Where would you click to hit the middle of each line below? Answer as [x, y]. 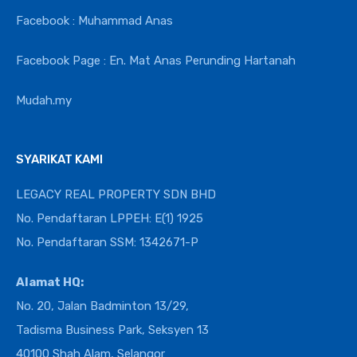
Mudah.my [44, 100]
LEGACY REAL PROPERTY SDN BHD [116, 194]
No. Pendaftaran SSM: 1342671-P [107, 242]
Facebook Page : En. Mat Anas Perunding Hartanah [156, 60]
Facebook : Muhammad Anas [94, 20]
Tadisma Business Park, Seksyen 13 [112, 330]
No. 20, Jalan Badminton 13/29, [102, 306]
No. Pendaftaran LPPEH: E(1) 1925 [110, 218]
